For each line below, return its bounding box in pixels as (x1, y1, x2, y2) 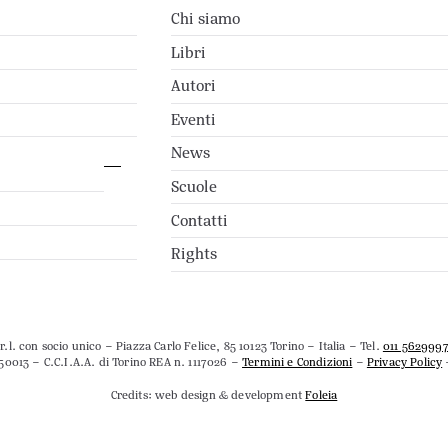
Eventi (170, 108, 216, 130)
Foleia (305, 386, 338, 403)
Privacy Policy (366, 354, 443, 371)
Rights (170, 243, 217, 265)
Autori (170, 75, 216, 97)
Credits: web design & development (110, 386, 306, 403)
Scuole (170, 176, 217, 198)
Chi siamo (170, 7, 240, 29)
